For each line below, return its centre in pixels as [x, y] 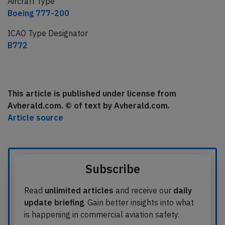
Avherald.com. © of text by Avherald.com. [89, 106]
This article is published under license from [92, 94]
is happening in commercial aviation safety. [102, 215]
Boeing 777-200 [38, 13]
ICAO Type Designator [48, 33]
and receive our [143, 191]
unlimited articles [79, 191]
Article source [35, 118]
